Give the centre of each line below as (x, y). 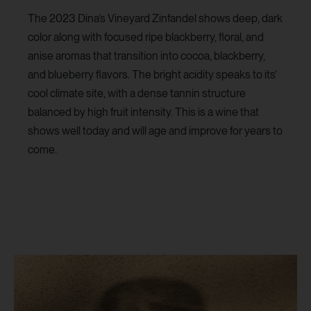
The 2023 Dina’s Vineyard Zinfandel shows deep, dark (155, 19)
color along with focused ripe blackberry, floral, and (146, 37)
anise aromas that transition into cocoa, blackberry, (146, 56)
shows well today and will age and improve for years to (155, 131)
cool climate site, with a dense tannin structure (137, 94)
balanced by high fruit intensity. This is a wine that (143, 112)
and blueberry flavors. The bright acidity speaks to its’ (152, 75)
